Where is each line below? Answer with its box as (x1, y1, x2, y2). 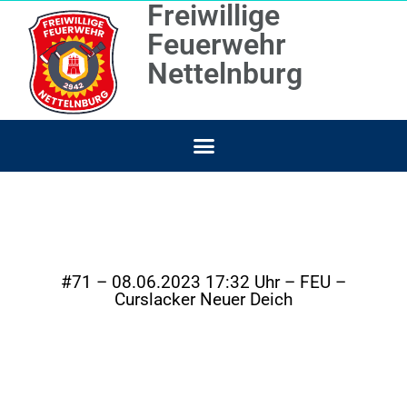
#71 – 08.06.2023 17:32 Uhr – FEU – (61, 272, 346, 293)
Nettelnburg (147, 56, 303, 91)
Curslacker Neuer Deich (114, 289, 293, 311)
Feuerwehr (147, 27, 287, 62)
